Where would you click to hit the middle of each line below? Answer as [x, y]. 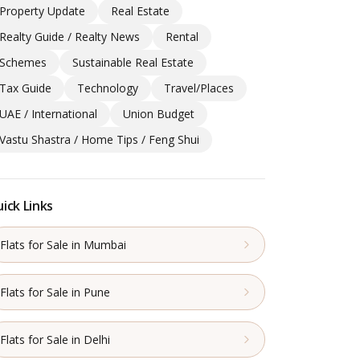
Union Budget [158, 114]
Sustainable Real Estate [133, 63]
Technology [107, 88]
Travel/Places [198, 88]
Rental [182, 37]
